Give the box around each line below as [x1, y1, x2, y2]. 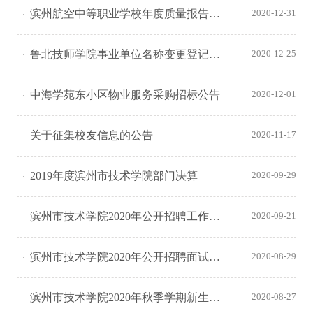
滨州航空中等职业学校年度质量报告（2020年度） [30, 7, 210, 20]
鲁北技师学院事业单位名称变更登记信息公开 [30, 48, 210, 60]
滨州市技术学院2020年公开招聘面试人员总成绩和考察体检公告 [30, 250, 210, 263]
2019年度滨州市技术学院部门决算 [30, 169, 198, 182]
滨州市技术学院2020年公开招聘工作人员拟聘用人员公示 [30, 210, 210, 222]
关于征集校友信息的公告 [30, 129, 154, 141]
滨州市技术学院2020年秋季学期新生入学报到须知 [30, 291, 210, 303]
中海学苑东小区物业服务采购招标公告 [30, 88, 221, 101]
